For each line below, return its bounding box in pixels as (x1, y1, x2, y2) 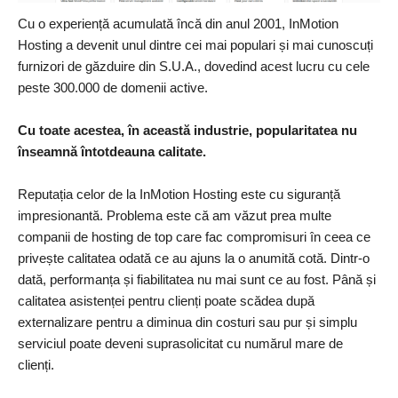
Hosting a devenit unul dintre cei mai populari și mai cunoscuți (18, 36, 373, 52)
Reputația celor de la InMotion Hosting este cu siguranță (18, 186, 340, 202)
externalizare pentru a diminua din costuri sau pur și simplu (18, 314, 357, 330)
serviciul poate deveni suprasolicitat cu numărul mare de (18, 335, 343, 351)
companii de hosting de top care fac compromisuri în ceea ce (18, 228, 370, 244)
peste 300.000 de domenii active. (18, 79, 208, 95)
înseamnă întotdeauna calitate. (18, 143, 206, 159)
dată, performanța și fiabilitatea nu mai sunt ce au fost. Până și (18, 271, 376, 287)
